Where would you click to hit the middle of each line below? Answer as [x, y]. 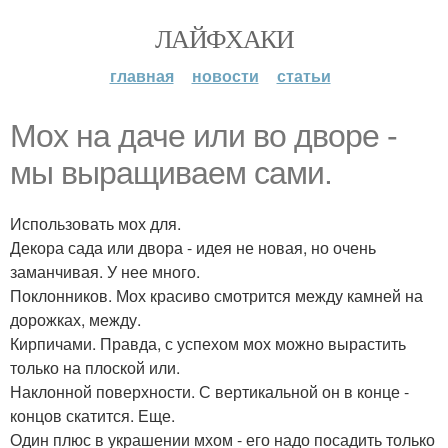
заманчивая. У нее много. [105, 271]
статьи [303, 75]
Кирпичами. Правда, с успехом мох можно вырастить [208, 343]
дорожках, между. [75, 319]
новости [225, 75]
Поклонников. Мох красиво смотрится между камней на [216, 295]
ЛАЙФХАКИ [224, 38]
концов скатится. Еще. [92, 415]
